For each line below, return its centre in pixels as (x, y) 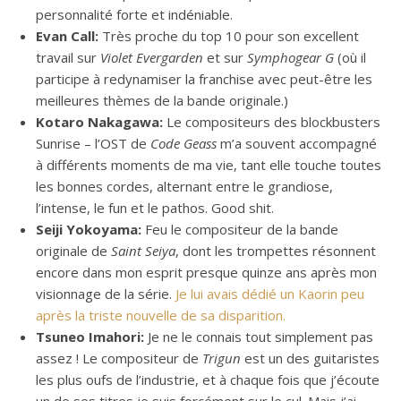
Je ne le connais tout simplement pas (260, 337)
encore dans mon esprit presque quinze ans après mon (206, 273)
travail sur (68, 58)
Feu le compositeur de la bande (242, 230)
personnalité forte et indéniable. (134, 15)
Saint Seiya (143, 251)
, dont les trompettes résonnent (276, 251)
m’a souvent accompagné (297, 144)
